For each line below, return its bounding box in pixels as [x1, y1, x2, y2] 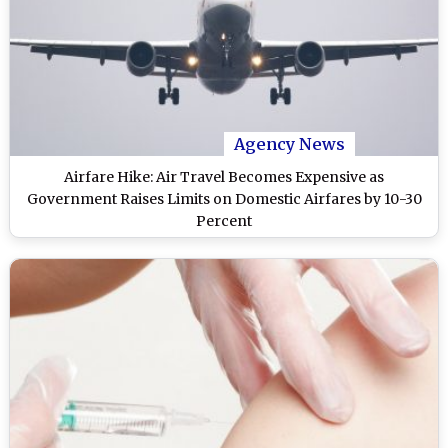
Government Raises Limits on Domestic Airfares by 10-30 [26, 190, 422, 209]
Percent [196, 212, 252, 231]
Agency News [234, 134, 345, 155]
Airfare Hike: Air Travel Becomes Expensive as [64, 168, 384, 187]
